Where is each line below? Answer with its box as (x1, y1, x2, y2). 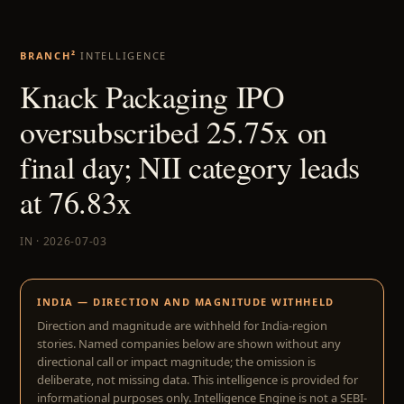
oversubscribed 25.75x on (20, 111, 327, 152)
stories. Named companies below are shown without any (37, 335, 341, 352)
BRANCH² (20, 49, 77, 62)
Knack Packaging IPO (20, 76, 285, 117)
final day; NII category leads (20, 146, 361, 188)
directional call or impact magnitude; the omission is (37, 353, 316, 370)
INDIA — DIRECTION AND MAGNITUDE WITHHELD (37, 295, 335, 308)
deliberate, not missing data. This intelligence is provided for (37, 372, 358, 388)
